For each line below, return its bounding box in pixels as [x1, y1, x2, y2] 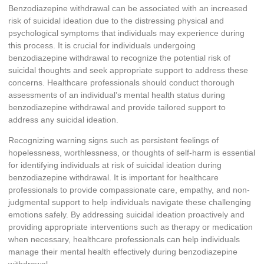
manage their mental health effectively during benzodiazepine [8, 247, 237, 257]
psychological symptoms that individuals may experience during [8, 28, 245, 38]
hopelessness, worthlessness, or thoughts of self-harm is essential [8, 148, 255, 158]
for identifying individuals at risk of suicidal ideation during [8, 160, 222, 170]
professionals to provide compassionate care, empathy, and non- [8, 185, 250, 195]
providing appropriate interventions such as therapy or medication [8, 222, 253, 232]
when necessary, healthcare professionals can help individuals [8, 235, 240, 245]
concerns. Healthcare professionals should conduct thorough [8, 77, 235, 87]
